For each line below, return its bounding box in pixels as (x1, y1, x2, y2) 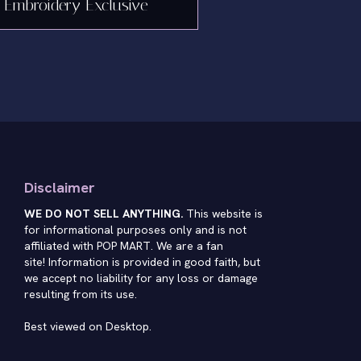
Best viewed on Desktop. (23, 319, 151, 334)
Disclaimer (23, 178, 95, 197)
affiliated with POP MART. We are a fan (23, 239, 223, 253)
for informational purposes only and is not (23, 222, 247, 237)
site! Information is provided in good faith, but (23, 255, 260, 269)
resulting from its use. (23, 287, 137, 301)
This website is (182, 206, 263, 221)
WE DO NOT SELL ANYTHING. (23, 206, 183, 221)
